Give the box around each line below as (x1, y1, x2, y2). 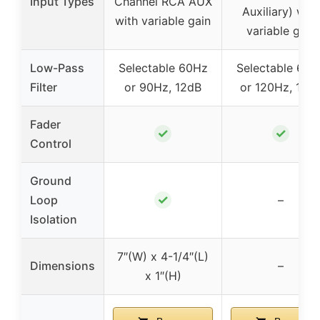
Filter (30, 79, 57, 94)
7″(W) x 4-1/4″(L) (117, 249, 209, 264)
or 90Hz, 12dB (124, 79, 201, 94)
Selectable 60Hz (118, 60, 208, 75)
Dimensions (30, 258, 95, 273)
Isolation (30, 211, 77, 226)
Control (30, 136, 71, 151)
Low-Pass (30, 60, 84, 75)
